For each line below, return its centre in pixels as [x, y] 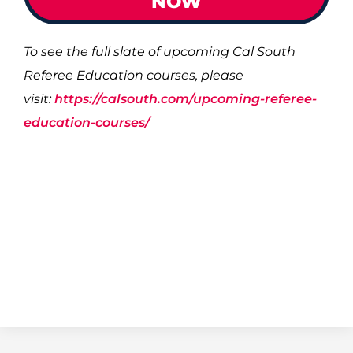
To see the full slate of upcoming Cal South [160, 52]
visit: [39, 99]
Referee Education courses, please [134, 75]
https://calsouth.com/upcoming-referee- [186, 99]
